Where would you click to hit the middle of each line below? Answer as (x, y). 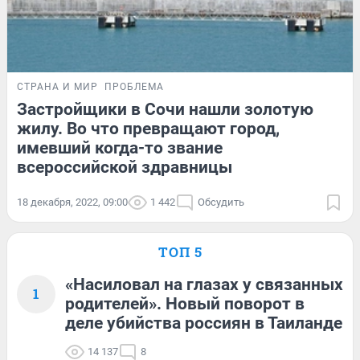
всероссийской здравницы (125, 167)
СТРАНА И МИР (57, 86)
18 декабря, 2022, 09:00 (72, 202)
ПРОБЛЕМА (134, 86)
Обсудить (221, 202)
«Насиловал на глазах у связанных (204, 284)
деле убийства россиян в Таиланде (204, 323)
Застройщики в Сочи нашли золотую (165, 109)
